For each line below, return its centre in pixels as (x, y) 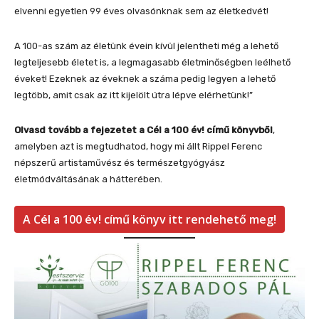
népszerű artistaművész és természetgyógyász (120, 162)
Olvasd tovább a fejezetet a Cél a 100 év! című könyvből (143, 130)
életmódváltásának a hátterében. (88, 179)
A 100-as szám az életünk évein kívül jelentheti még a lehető (146, 46)
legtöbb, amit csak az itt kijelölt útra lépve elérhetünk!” (134, 95)
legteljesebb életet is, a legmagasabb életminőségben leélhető (152, 62)
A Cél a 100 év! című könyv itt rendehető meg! (150, 219)
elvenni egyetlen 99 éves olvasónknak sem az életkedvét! (141, 11)
